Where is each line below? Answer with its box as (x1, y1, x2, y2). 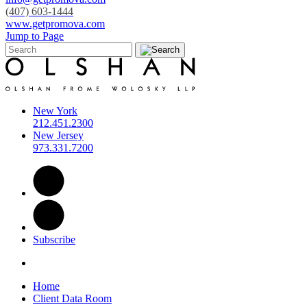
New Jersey (33, 130, 84, 142)
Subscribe (33, 234, 75, 246)
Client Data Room (33, 293, 112, 305)
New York (33, 105, 77, 117)
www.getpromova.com (5, 18, 105, 30)
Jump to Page (5, 30, 64, 42)
